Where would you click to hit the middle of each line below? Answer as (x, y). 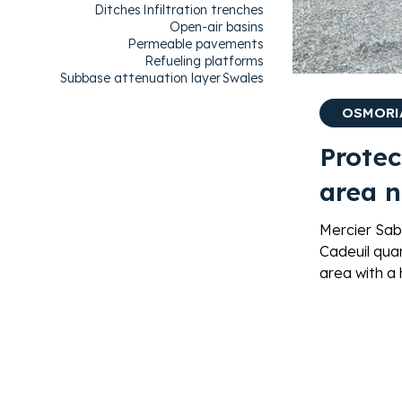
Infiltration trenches (203, 10)
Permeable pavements (195, 44)
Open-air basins (216, 27)
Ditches (117, 10)
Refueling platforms (204, 61)
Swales (243, 79)
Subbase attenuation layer (140, 79)
